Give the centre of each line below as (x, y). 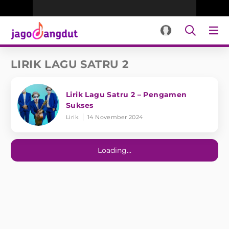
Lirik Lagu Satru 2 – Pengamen (127, 94)
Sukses (80, 105)
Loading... (114, 150)
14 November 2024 (115, 117)
